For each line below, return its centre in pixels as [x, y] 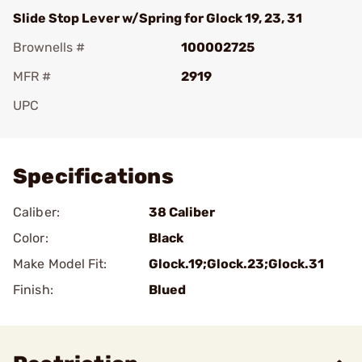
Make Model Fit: [60, 264]
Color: [31, 238]
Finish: [33, 290]
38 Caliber [182, 212]
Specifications [93, 177]
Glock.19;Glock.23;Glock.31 [236, 264]
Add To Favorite [83, 128]
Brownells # [49, 47]
